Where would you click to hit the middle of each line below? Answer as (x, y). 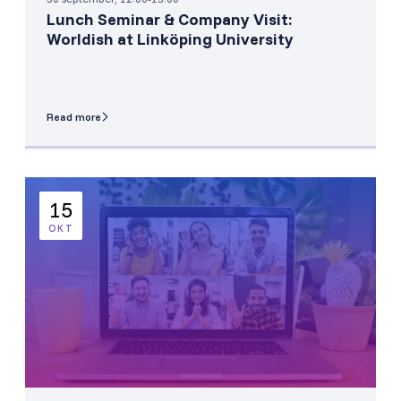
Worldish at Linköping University (170, 38)
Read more (74, 116)
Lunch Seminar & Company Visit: (170, 19)
